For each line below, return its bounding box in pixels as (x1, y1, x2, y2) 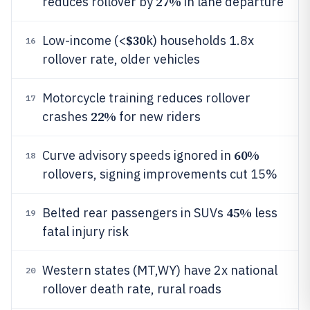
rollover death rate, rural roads (42, 281, 221, 297)
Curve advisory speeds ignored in (42, 147, 234, 163)
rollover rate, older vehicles (42, 51, 200, 67)
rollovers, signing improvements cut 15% (42, 166, 277, 182)
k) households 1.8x (145, 33, 254, 48)
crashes (42, 109, 91, 125)
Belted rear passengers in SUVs (42, 205, 226, 221)
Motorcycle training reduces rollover (42, 90, 250, 106)
